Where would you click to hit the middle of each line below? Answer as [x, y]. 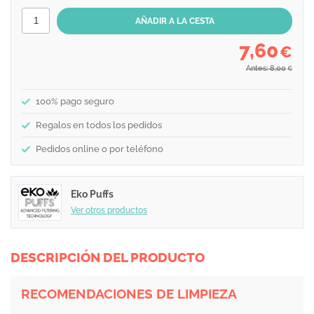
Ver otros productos [109, 210]
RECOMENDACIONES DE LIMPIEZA [129, 293]
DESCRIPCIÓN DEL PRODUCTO [108, 257]
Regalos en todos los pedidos [99, 125]
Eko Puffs [92, 194]
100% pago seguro [75, 102]
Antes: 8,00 [266, 69]
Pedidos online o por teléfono [100, 149]
